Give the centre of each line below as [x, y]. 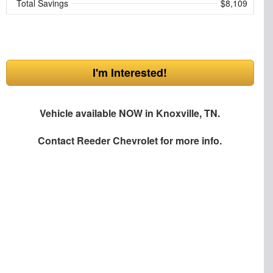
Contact [58, 140]
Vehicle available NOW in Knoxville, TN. [130, 113]
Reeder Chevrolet [118, 140]
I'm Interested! [130, 72]
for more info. [190, 140]
